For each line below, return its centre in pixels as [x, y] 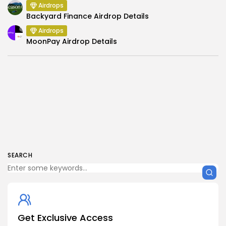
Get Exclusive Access [65, 217]
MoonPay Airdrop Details [72, 41]
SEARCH [20, 155]
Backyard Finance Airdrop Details [88, 16]
